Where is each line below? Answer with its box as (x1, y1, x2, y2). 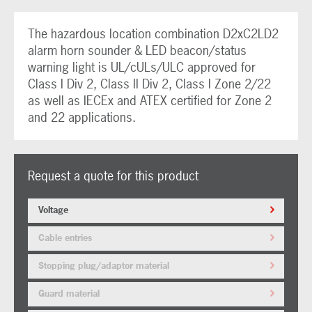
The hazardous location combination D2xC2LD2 (28, 25, 279, 42)
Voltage (38, 204, 68, 216)
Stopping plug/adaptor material (38, 260, 169, 272)
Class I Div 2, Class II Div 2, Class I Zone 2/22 (28, 75, 271, 93)
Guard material (38, 288, 100, 299)
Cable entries (38, 232, 92, 244)
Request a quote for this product (28, 167, 198, 185)
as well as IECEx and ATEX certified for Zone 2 (28, 92, 272, 109)
